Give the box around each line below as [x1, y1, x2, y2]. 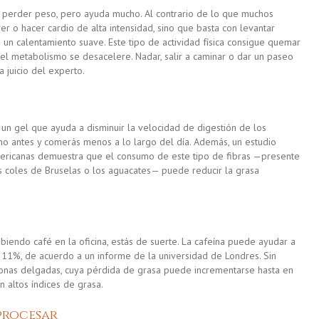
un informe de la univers [85, 249, 189, 262]
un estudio [232, 135, 276, 148]
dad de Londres [192, 249, 259, 262]
